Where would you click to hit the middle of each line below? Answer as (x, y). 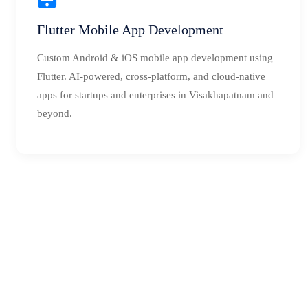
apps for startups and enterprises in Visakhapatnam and (155, 95)
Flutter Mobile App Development (130, 30)
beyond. (55, 113)
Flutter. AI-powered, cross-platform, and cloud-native (151, 76)
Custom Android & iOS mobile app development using (155, 58)
